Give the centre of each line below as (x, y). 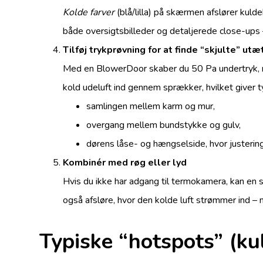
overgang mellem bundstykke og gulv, (164, 125)
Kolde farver (89, 12)
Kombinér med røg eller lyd (125, 162)
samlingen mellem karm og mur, (151, 106)
